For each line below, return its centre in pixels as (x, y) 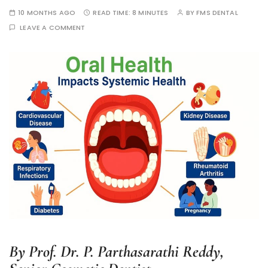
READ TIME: (113, 13)
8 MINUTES (150, 13)
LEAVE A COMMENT (53, 28)
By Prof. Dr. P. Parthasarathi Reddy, (116, 251)
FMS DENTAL (217, 13)
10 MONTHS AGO (47, 13)
